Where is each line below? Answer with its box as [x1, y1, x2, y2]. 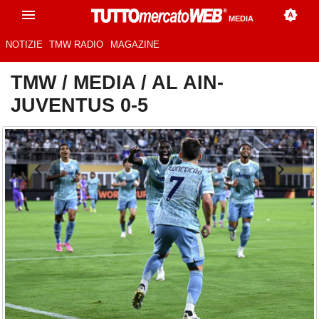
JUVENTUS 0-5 [11, 94, 148, 117]
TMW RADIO [49, 39, 104, 51]
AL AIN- [152, 71, 224, 94]
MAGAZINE [110, 39, 159, 51]
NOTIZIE [5, 39, 43, 51]
